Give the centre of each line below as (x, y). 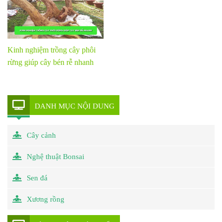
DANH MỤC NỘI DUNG (75, 106)
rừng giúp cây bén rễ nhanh (51, 62)
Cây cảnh (41, 135)
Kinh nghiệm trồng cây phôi (52, 50)
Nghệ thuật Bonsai (55, 156)
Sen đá (37, 178)
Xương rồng (46, 199)
